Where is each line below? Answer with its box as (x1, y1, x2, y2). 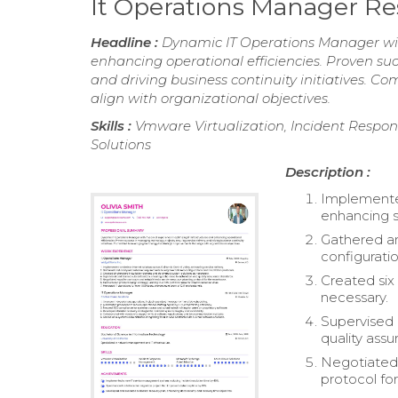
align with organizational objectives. (91, 90, 330, 107)
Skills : (91, 117, 135, 134)
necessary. (321, 289, 389, 306)
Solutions (91, 136, 151, 153)
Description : (285, 163, 371, 180)
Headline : (91, 34, 162, 51)
